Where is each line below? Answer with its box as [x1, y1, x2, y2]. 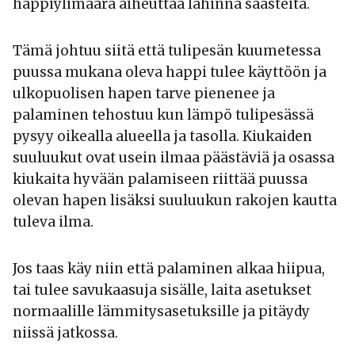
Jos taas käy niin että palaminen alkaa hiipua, [13, 260, 325, 278]
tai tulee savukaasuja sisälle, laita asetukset [13, 281, 311, 300]
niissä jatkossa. [13, 324, 118, 342]
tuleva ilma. [13, 213, 94, 231]
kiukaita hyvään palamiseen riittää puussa [13, 170, 307, 189]
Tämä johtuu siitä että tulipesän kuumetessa [13, 42, 321, 60]
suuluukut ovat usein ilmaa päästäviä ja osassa [13, 149, 334, 167]
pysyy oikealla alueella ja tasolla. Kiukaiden [13, 128, 312, 146]
